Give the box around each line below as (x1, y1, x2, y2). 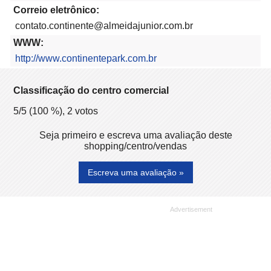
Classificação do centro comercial (13, 85, 169, 96)
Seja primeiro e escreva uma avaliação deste (39, 130, 232, 141)
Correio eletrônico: (13, 5, 99, 16)
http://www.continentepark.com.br (15, 53, 157, 64)
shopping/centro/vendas (84, 141, 187, 152)
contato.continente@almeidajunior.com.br (15, 21, 193, 31)
